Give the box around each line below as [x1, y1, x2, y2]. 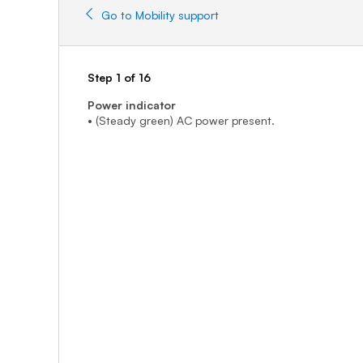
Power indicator [88, 98, 176, 112]
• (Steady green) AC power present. [88, 113, 275, 127]
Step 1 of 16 [88, 70, 151, 84]
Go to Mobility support [101, 7, 219, 22]
